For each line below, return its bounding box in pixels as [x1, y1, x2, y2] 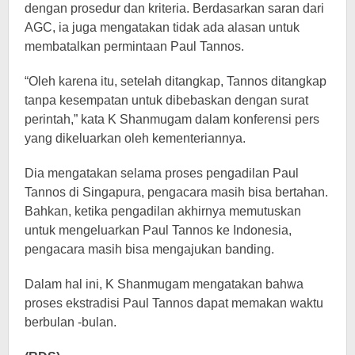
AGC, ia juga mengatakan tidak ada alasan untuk [25, 21, 300, 34]
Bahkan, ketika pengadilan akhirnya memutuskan [25, 204, 301, 218]
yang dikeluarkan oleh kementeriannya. [25, 132, 246, 145]
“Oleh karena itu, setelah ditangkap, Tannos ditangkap [25, 74, 326, 88]
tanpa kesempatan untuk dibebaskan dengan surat [25, 94, 308, 107]
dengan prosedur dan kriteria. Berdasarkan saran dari [25, 2, 324, 15]
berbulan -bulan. [25, 315, 116, 329]
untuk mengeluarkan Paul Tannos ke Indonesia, [25, 223, 292, 237]
